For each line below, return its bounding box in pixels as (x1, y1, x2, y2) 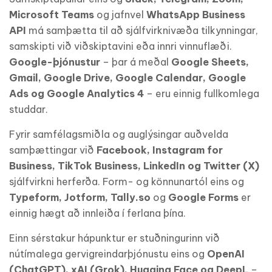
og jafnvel (94, 8, 146, 21)
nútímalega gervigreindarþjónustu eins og (9, 247, 207, 260)
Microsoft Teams (9, 8, 94, 21)
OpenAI (207, 247, 245, 260)
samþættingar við (9, 143, 97, 156)
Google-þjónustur (9, 55, 100, 68)
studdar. (9, 103, 48, 115)
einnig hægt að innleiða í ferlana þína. (9, 206, 186, 219)
